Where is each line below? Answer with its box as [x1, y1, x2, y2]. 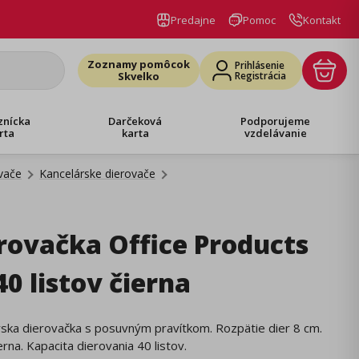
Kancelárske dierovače [39, 166, 155, 181]
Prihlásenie [235, 58, 284, 72]
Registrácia [235, 69, 286, 83]
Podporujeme [240, 113, 311, 128]
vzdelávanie [244, 125, 307, 140]
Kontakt [303, 12, 341, 27]
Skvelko [118, 69, 159, 83]
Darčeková [108, 113, 163, 128]
